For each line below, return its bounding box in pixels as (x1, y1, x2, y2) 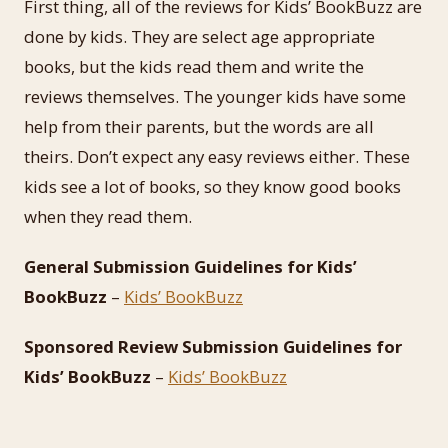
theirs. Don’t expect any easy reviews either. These (24, 145, 410, 168)
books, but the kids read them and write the (24, 55, 364, 78)
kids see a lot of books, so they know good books (24, 175, 401, 198)
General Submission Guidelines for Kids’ (24, 255, 357, 278)
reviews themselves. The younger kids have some (24, 85, 406, 108)
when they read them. (24, 205, 192, 228)
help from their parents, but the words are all (24, 115, 374, 138)
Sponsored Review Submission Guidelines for (24, 335, 402, 358)
